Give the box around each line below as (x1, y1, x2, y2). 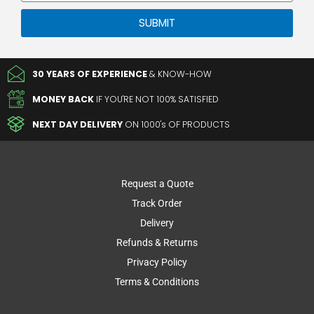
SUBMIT (139, 15, 175, 31)
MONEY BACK (32, 93, 95, 105)
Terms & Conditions (115, 275, 199, 287)
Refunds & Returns (116, 236, 198, 248)
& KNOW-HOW (147, 67, 212, 80)
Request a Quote (121, 177, 193, 189)
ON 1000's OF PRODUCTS (125, 118, 231, 130)
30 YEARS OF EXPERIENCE (32, 67, 148, 80)
